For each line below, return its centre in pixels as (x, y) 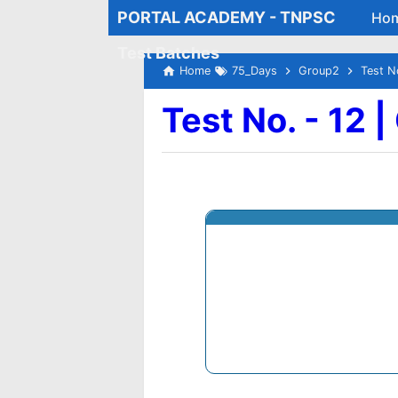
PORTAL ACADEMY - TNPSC (227, 17)
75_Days (255, 71)
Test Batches (168, 53)
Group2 (319, 71)
